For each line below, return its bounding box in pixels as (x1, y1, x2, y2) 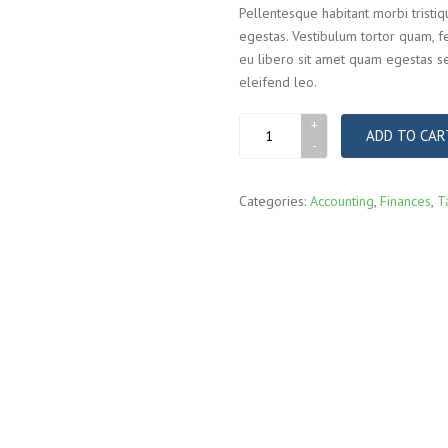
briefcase (239, 137, 300, 156)
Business (239, 114, 296, 133)
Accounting (310, 191, 374, 210)
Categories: (239, 191, 310, 210)
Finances (380, 191, 431, 210)
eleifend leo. (239, 72, 317, 91)
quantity (239, 160, 296, 179)
